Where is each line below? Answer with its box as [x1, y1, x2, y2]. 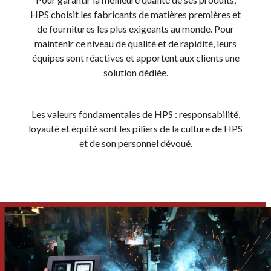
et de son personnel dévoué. [79, 137, 192, 149]
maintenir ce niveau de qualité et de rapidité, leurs [34, 38, 237, 49]
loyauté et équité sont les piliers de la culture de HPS [28, 123, 243, 134]
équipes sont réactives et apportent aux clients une [31, 52, 240, 64]
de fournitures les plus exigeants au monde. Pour [37, 23, 234, 34]
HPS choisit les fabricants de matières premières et [30, 8, 241, 20]
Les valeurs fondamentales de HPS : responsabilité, [31, 108, 240, 120]
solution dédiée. [103, 67, 168, 78]
